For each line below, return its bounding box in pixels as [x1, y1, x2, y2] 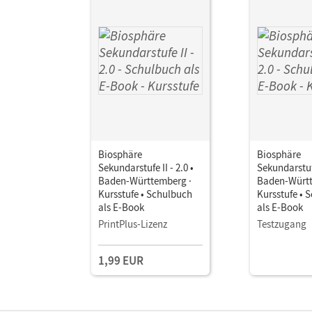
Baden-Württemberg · [98, 173, 192, 187]
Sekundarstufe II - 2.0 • [98, 160, 194, 174]
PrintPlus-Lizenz [98, 217, 167, 231]
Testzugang [257, 217, 306, 231]
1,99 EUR [98, 252, 143, 268]
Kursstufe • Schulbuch [98, 187, 192, 201]
